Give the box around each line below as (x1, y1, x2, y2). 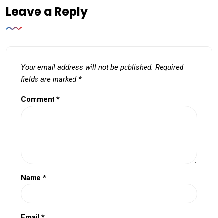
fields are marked (21, 75, 78, 84)
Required (155, 63, 183, 72)
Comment (21, 95, 56, 104)
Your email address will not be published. (21, 63, 153, 72)
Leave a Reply (6, 3, 88, 20)
